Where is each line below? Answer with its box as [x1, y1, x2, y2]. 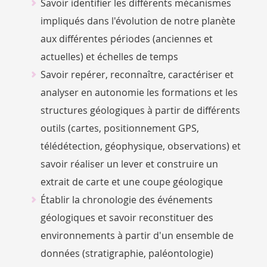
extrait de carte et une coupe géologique [40, 175, 223, 188]
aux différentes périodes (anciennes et [40, 32, 213, 45]
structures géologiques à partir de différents [40, 104, 240, 117]
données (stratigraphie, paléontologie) [40, 247, 213, 260]
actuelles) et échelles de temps [40, 50, 178, 63]
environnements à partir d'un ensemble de [40, 229, 234, 242]
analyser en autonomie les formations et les [40, 86, 238, 99]
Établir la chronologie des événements [40, 193, 213, 206]
